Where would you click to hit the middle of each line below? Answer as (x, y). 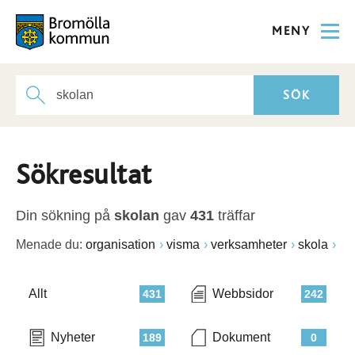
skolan (137, 216)
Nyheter (73, 337)
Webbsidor (243, 294)
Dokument (241, 337)
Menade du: (49, 244)
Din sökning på (65, 216)
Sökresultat (84, 175)
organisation (120, 244)
